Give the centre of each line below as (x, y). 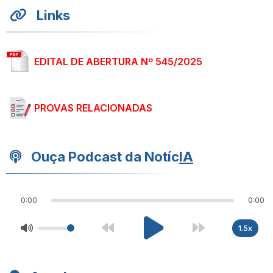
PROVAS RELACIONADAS (93, 108)
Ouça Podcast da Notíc (105, 157)
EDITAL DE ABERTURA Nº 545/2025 (118, 62)
